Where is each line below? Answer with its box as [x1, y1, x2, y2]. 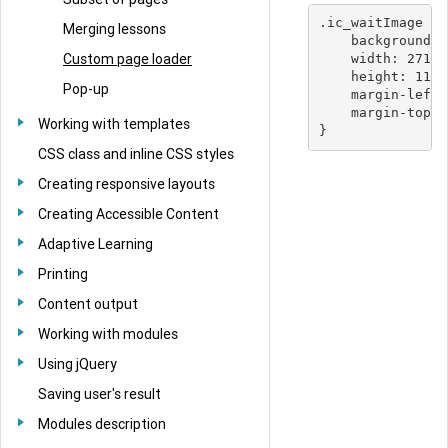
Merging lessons [63, 19, 166, 38]
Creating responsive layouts [38, 174, 215, 193]
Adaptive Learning [38, 234, 153, 253]
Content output [38, 294, 138, 313]
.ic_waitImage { [318, 15, 439, 31]
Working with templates [38, 114, 190, 133]
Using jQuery [38, 354, 117, 373]
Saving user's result [38, 384, 161, 403]
